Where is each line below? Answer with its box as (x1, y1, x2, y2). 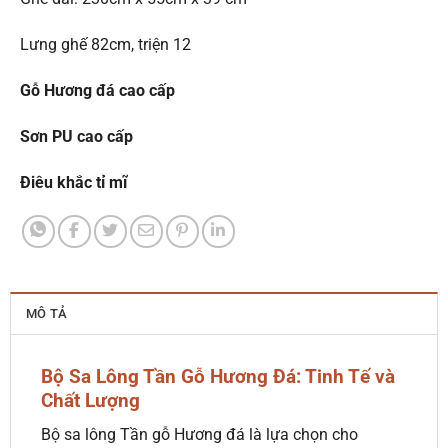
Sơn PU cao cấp (20, 126, 133, 146)
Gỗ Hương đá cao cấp (20, 80, 175, 100)
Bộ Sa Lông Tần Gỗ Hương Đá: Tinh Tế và (40, 364, 395, 388)
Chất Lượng (40, 388, 140, 412)
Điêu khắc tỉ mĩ (20, 172, 127, 192)
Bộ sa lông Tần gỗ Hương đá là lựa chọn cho (40, 425, 358, 445)
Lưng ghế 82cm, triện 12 (20, 35, 191, 55)
